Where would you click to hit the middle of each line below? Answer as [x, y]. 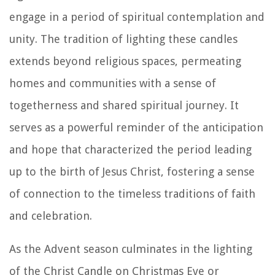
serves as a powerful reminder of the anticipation [136, 127]
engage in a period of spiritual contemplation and [137, 17]
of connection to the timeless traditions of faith [132, 193]
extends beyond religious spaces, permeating [125, 61]
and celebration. [51, 215]
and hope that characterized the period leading [130, 149]
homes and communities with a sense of [113, 83]
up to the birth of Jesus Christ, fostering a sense [132, 171]
